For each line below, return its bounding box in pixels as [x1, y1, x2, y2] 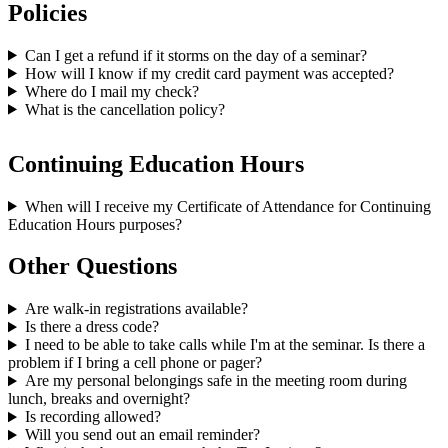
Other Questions [8, 253, 177, 280]
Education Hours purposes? [8, 215, 182, 233]
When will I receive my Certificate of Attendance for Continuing [24, 197, 431, 215]
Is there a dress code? [24, 318, 159, 336]
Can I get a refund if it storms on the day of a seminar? [24, 46, 367, 64]
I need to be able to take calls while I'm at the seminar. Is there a [24, 336, 425, 354]
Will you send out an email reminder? [24, 426, 260, 444]
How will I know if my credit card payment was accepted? [24, 64, 394, 82]
